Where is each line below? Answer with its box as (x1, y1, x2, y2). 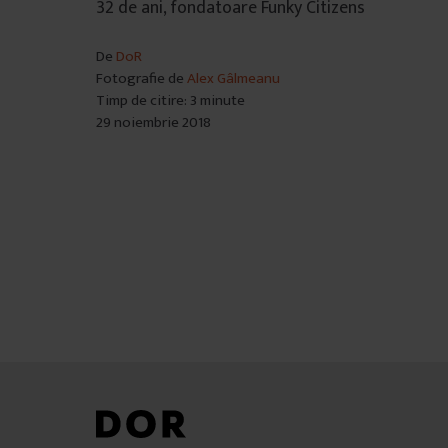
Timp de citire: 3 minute (96, 87, 245, 113)
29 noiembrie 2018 (96, 109, 211, 135)
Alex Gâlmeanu (187, 65, 280, 91)
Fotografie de (96, 65, 187, 91)
